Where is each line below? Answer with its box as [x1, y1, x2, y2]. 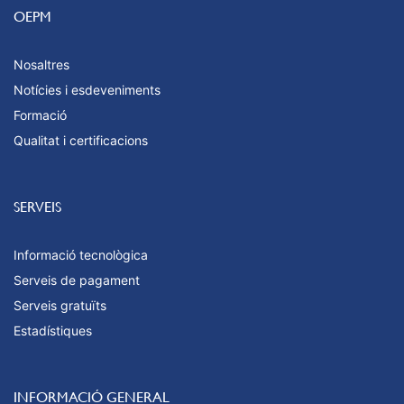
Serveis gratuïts [14, 298, 106, 314]
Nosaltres [14, 57, 69, 73]
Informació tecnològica [14, 247, 148, 263]
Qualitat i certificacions [14, 133, 148, 149]
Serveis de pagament [14, 272, 140, 289]
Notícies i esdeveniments [14, 82, 161, 98]
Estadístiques [14, 323, 92, 339]
